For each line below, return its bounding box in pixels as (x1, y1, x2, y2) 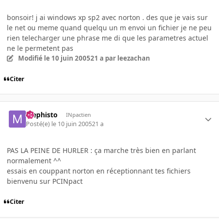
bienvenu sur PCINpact (7, 176, 83, 186)
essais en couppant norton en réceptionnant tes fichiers (7, 166, 191, 175)
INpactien (66, 111, 91, 119)
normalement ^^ (7, 155, 61, 165)
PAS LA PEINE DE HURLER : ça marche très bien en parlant (7, 145, 196, 155)
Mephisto (26, 110, 58, 120)
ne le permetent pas (7, 43, 73, 53)
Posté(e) (26, 119, 52, 128)
